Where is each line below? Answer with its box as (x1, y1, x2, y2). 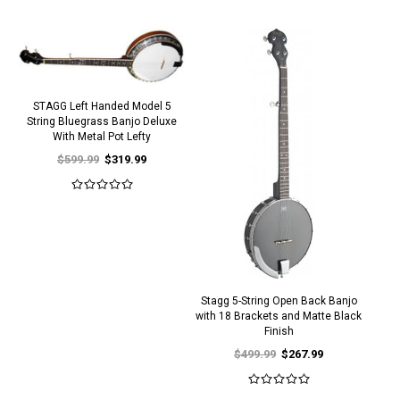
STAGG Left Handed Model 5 (32, 100, 171, 112)
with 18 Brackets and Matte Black (196, 310, 362, 322)
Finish (263, 325, 294, 337)
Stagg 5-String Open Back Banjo (200, 295, 357, 307)
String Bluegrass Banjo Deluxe (27, 115, 178, 128)
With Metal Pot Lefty (53, 130, 152, 143)
